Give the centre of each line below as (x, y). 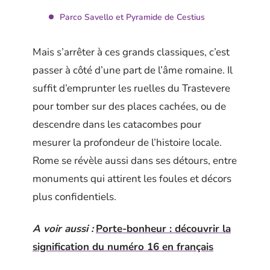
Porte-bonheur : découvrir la (163, 228)
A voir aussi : (63, 228)
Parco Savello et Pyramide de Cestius (132, 17)
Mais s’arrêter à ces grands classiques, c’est (131, 52)
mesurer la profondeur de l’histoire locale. (127, 143)
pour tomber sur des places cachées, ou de (129, 106)
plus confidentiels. (74, 197)
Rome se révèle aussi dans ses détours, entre (135, 161)
